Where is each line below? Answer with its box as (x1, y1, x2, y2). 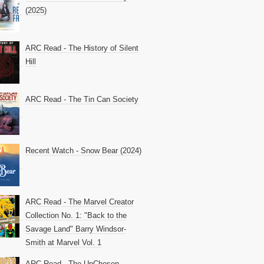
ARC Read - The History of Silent (25, 44, 138, 52)
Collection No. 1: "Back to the (25, 211, 127, 220)
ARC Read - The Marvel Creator (25, 197, 134, 206)
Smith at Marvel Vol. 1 (25, 238, 101, 247)
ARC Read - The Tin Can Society (25, 95, 138, 104)
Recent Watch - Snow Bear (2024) (25, 146, 141, 155)
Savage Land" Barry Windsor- (25, 225, 126, 233)
